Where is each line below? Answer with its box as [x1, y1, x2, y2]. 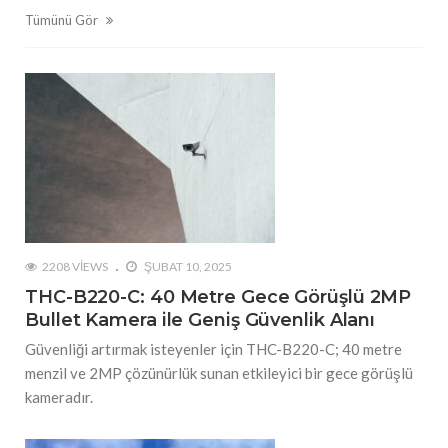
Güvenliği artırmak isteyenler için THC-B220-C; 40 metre [25, 340, 402, 359]
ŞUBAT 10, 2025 [142, 259, 232, 275]
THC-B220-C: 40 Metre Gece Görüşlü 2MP [25, 286, 412, 309]
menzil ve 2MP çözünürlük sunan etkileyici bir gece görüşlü [25, 364, 413, 383]
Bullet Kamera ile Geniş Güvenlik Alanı [25, 309, 376, 332]
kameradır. [25, 388, 93, 407]
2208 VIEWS [42, 259, 108, 275]
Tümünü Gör [25, 12, 101, 29]
